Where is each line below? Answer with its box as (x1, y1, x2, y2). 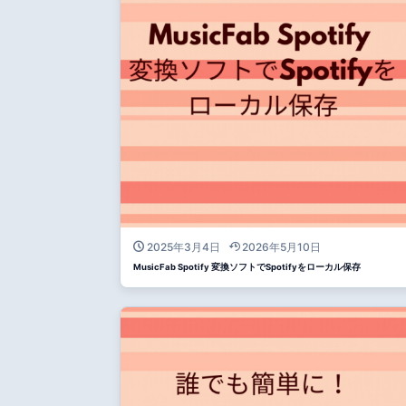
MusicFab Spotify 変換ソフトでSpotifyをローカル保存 (133, 262, 361, 272)
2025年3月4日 (146, 240, 220, 254)
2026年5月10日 (242, 240, 321, 254)
